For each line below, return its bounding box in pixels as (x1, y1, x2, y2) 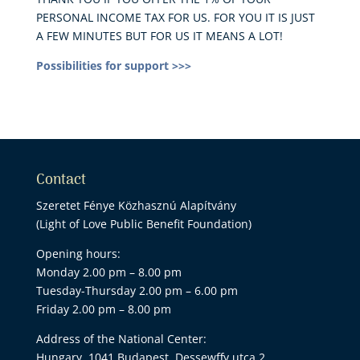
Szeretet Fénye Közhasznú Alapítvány (35, 198, 236, 213)
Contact (35, 169, 86, 192)
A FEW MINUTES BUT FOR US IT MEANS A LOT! (35, 28, 283, 43)
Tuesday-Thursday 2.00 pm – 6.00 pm (35, 283, 238, 298)
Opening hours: (35, 246, 121, 261)
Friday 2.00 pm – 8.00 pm (35, 301, 171, 317)
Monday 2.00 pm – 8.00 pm (35, 264, 294, 280)
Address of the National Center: (35, 331, 207, 346)
